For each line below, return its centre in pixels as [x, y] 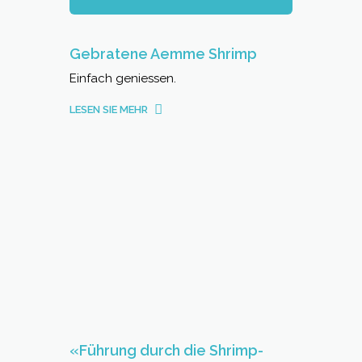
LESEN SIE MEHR [109, 109]
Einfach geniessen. [123, 78]
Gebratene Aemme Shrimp [163, 54]
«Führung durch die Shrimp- [166, 350]
